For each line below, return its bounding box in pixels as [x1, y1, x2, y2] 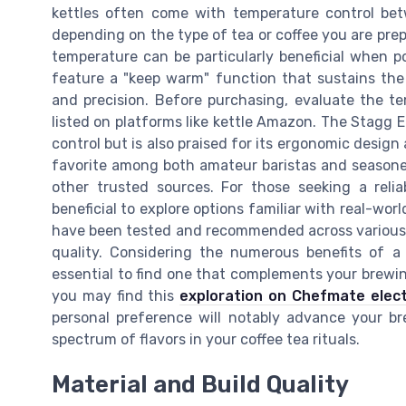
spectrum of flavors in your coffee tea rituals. [52, 330, 360, 348]
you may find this [52, 286, 180, 304]
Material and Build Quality [52, 371, 349, 399]
